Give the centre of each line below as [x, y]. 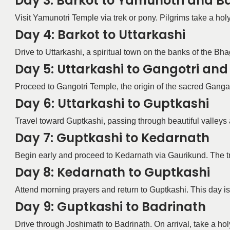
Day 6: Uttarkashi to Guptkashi [112, 103]
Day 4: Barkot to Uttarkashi [100, 34]
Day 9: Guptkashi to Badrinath [110, 206]
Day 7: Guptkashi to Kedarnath [112, 138]
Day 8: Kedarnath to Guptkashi [112, 172]
